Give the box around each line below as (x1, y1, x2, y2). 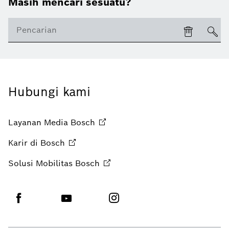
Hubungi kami (8, 83, 90, 100)
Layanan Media (8, 117, 68, 128)
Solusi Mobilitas (8, 157, 73, 169)
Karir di (8, 137, 38, 148)
